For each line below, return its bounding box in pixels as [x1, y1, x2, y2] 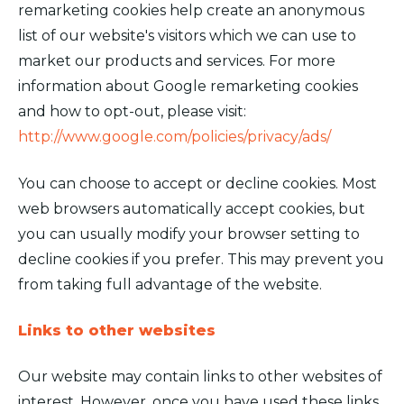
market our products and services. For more [18, 52, 335, 69]
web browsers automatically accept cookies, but [18, 200, 365, 217]
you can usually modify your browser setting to [18, 225, 360, 243]
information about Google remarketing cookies [18, 78, 358, 95]
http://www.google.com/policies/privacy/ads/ [18, 128, 331, 145]
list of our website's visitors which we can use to [18, 27, 356, 44]
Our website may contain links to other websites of [18, 368, 382, 385]
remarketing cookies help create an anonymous [18, 2, 364, 19]
